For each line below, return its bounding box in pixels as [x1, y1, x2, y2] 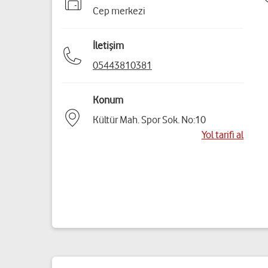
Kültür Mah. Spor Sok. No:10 [93, 114, 206, 126]
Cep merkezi [93, 5, 145, 17]
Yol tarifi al [202, 129, 243, 141]
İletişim [93, 39, 124, 51]
